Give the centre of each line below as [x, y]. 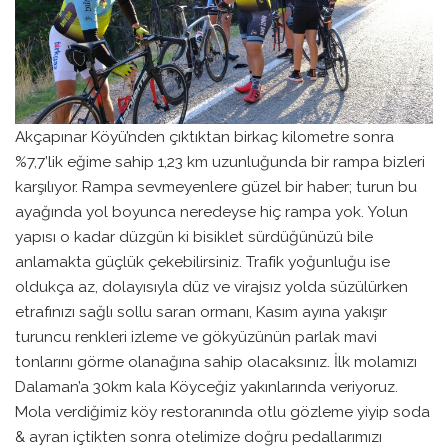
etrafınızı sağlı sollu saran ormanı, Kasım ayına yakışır [201, 311]
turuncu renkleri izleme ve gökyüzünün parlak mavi [196, 336]
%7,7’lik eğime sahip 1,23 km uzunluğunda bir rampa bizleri [220, 161]
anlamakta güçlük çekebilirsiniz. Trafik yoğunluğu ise [202, 261]
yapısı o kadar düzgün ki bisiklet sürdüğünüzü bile [194, 236]
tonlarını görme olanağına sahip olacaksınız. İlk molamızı [216, 361]
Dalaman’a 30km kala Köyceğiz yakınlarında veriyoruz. [206, 386]
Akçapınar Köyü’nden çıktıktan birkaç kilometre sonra [204, 136]
